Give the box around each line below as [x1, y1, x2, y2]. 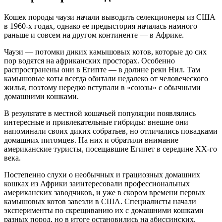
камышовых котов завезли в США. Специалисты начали [4, 197, 196, 206]
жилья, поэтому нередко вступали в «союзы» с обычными [4, 83, 201, 92]
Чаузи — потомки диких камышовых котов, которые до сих [4, 47, 207, 56]
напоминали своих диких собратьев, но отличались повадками [4, 126, 218, 135]
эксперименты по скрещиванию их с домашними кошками [4, 206, 204, 215]
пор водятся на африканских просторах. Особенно [4, 56, 175, 65]
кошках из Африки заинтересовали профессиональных [4, 179, 190, 188]
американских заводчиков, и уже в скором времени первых [4, 188, 205, 197]
